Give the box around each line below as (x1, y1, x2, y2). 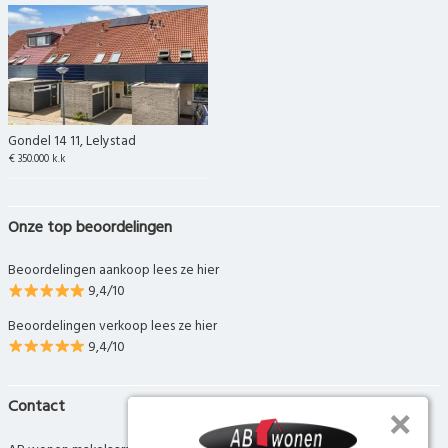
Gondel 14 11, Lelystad (8, 131, 136, 153)
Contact (8, 394, 65, 421)
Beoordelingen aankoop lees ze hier (8, 260, 219, 282)
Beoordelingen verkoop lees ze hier (8, 315, 217, 337)
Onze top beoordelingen (8, 215, 172, 242)
